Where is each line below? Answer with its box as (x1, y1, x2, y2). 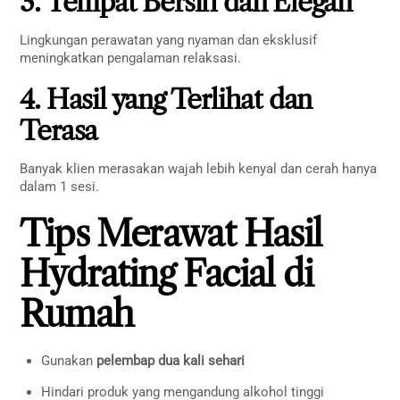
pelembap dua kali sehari (96, 352, 246, 369)
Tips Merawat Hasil (20, 211, 322, 255)
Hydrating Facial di (20, 251, 313, 296)
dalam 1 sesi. (20, 179, 100, 196)
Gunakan (41, 352, 97, 369)
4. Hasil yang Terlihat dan (20, 83, 312, 117)
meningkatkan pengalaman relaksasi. (20, 49, 242, 66)
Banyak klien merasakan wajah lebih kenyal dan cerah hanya (20, 161, 378, 178)
